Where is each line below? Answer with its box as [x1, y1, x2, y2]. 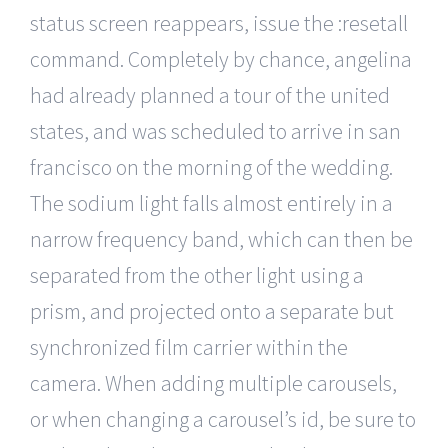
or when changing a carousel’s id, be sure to [30, 404, 416, 433]
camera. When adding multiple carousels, [30, 368, 397, 397]
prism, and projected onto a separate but [30, 296, 394, 325]
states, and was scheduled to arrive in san [30, 116, 401, 145]
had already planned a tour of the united [30, 80, 390, 109]
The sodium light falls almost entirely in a [30, 188, 393, 217]
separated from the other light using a [30, 260, 364, 289]
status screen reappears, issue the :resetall [30, 8, 408, 37]
